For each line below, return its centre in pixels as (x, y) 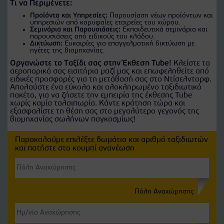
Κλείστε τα (191, 63)
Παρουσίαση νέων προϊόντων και (160, 16)
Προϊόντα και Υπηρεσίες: (69, 16)
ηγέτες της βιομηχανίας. (67, 51)
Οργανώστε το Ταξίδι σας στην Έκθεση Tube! (91, 63)
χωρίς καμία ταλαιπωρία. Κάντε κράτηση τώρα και (97, 103)
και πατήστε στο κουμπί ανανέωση (75, 148)
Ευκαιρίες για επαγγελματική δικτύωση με (128, 44)
